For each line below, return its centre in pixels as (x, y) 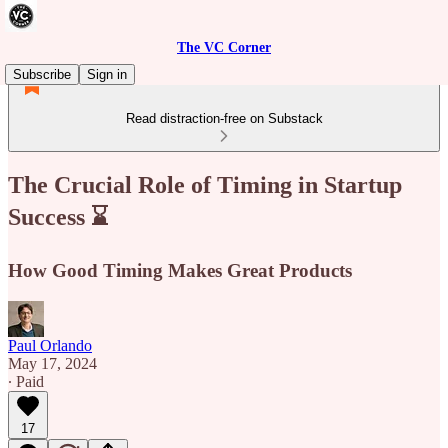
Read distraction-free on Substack (224, 118)
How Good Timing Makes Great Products (180, 270)
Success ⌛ (58, 216)
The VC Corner (224, 47)
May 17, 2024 (52, 363)
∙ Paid (26, 381)
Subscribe (42, 74)
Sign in (107, 74)
